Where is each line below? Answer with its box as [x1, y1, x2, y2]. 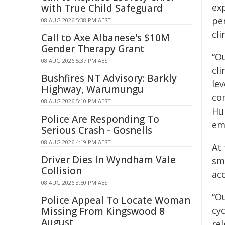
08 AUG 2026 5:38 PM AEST [41, 16, 111, 24]
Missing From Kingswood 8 [41, 205, 165, 218]
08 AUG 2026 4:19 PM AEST [41, 138, 111, 146]
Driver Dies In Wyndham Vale [41, 153, 176, 166]
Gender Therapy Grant [41, 42, 144, 55]
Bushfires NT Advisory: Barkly [41, 72, 177, 85]
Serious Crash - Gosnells [41, 124, 152, 137]
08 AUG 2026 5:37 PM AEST [41, 57, 111, 64]
